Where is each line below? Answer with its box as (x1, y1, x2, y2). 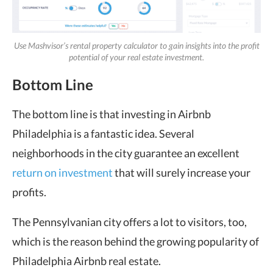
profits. (12, 185, 46, 199)
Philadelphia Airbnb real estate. (12, 254, 161, 268)
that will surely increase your (113, 166, 250, 180)
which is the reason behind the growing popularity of (12, 235, 259, 249)
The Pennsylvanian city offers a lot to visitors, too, (12, 215, 247, 229)
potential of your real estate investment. (69, 52, 204, 63)
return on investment (12, 166, 113, 180)
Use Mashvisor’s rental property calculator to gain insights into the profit (13, 40, 260, 51)
